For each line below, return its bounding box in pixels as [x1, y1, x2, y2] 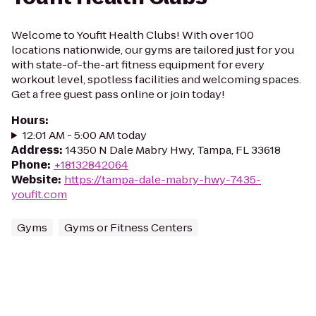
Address [11, 142, 59, 157]
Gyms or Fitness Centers [64, 220, 193, 235]
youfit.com [11, 187, 67, 202]
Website [11, 172, 58, 187]
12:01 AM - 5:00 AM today [22, 128, 147, 142]
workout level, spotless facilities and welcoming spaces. [11, 72, 301, 87]
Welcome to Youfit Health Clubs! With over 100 [11, 28, 254, 42]
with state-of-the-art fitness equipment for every [11, 57, 265, 72]
